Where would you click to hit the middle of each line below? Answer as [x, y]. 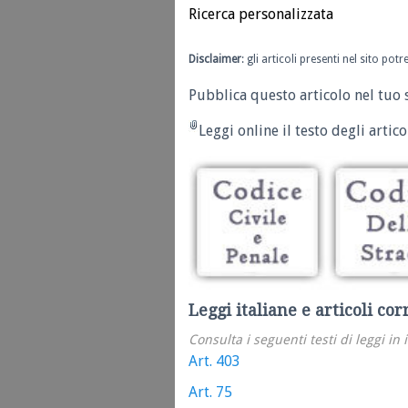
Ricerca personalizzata [261, 15]
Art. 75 [210, 393]
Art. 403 [214, 362]
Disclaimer [215, 60]
